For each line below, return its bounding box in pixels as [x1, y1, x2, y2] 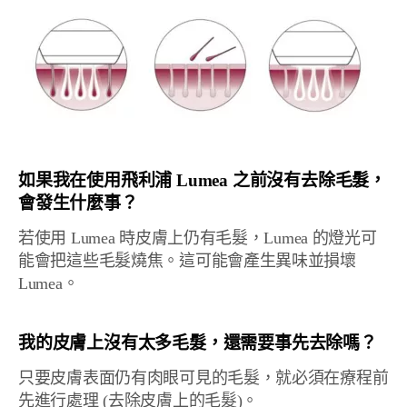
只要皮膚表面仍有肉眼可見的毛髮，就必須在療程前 [18, 369, 389, 387]
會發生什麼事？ [18, 194, 138, 213]
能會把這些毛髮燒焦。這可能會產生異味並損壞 [18, 252, 356, 270]
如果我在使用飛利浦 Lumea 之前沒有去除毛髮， [18, 171, 386, 190]
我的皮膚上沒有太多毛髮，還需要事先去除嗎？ [18, 333, 377, 352]
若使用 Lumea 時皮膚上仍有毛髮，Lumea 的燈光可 [18, 229, 377, 247]
